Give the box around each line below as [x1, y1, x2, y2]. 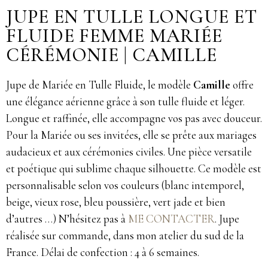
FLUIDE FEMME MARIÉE [6, 24, 223, 48]
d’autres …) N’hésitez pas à [6, 212, 128, 226]
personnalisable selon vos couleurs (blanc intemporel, [6, 178, 244, 193]
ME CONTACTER [128, 212, 215, 226]
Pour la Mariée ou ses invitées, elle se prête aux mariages [6, 128, 257, 142]
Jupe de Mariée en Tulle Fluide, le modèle [6, 78, 193, 92]
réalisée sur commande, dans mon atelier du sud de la [6, 229, 244, 243]
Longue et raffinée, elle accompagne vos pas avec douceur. [6, 111, 262, 126]
